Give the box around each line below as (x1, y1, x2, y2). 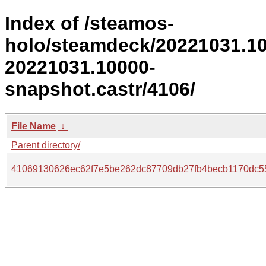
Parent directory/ (11, 140, 80, 150)
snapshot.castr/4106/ (5, 78, 195, 100)
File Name (11, 121, 56, 131)
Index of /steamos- (5, 12, 174, 34)
